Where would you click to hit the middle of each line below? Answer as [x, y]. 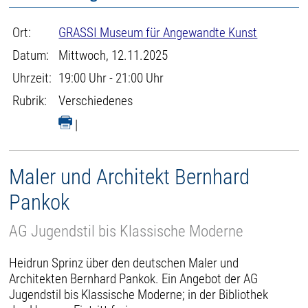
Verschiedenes [96, 101]
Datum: [31, 55]
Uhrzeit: [32, 78]
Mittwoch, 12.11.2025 [113, 55]
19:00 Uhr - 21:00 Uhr [111, 78]
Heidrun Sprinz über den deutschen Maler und [124, 263]
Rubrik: [30, 101]
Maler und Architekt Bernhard [130, 177]
